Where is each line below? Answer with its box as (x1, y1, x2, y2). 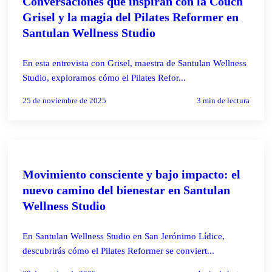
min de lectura (200, 95, 250, 105)
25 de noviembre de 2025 (22, 95, 107, 105)
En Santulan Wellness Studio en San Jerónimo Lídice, (22, 231, 225, 241)
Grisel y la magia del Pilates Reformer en (22, 10, 239, 24)
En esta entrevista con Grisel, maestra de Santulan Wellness (22, 58, 247, 68)
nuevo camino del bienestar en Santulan (22, 183, 231, 197)
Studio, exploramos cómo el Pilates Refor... (22, 72, 186, 83)
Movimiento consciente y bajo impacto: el (22, 167, 241, 181)
